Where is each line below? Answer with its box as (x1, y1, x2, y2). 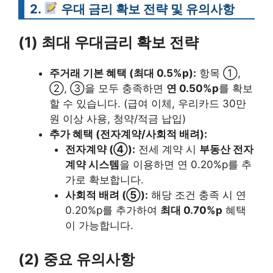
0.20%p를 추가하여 (65, 204, 160, 216)
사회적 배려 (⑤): (65, 188, 148, 201)
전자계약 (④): (65, 143, 135, 155)
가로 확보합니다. (65, 173, 144, 186)
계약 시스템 (65, 158, 119, 171)
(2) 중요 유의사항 (18, 250, 135, 269)
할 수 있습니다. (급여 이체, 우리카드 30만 (49, 97, 246, 110)
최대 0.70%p (160, 204, 222, 216)
